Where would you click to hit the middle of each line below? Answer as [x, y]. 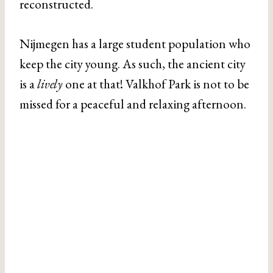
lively [50, 83]
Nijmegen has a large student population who [135, 43]
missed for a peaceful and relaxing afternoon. [133, 104]
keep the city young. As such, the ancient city [133, 63]
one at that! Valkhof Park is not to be [156, 83]
